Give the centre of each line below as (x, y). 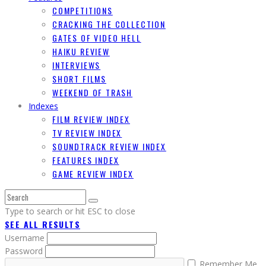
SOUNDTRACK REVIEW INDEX (109, 147)
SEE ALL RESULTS (42, 224)
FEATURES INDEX (86, 160)
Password (25, 251)
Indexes (43, 106)
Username (26, 238)
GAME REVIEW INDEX (93, 174)
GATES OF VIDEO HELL (97, 38)
